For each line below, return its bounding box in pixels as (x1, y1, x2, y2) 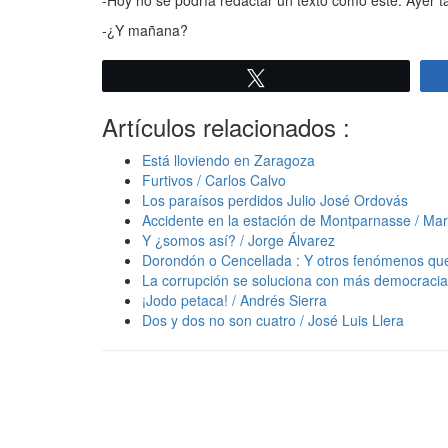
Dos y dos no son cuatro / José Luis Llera (142, 309, 404, 330)
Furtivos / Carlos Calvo (142, 169, 286, 190)
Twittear (277, 69, 328, 84)
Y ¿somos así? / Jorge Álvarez (142, 229, 335, 250)
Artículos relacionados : (102, 108, 350, 144)
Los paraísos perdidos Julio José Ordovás (142, 189, 408, 210)
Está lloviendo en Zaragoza (142, 149, 315, 170)
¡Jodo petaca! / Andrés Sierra (142, 289, 327, 310)
